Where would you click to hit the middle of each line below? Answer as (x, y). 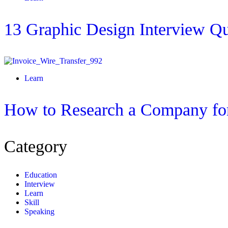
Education (41, 175)
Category (36, 147)
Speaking (39, 212)
